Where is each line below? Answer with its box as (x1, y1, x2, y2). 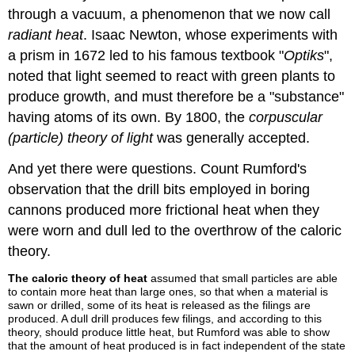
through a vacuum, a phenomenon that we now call (8, 6, 331, 22)
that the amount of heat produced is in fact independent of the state (8, 338, 346, 352)
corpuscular (249, 109, 323, 125)
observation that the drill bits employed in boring (8, 181, 311, 197)
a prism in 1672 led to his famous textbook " (8, 47, 284, 63)
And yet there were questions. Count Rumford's (8, 160, 307, 177)
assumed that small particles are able (151, 271, 338, 284)
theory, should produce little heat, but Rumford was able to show (8, 325, 330, 338)
